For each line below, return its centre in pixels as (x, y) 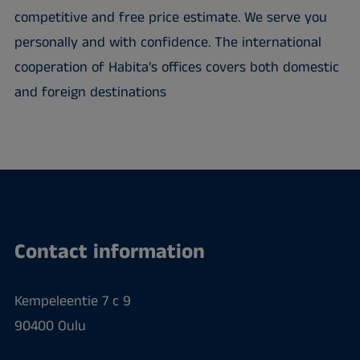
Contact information (109, 252)
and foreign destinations (90, 93)
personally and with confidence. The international (168, 43)
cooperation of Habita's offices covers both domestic (176, 68)
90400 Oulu (50, 327)
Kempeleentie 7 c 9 (72, 302)
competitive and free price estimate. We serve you (170, 18)
